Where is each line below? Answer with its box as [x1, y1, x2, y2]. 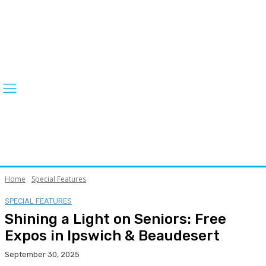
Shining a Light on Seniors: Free [5, 210, 226, 227]
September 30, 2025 [5, 249, 80, 259]
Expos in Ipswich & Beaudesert [5, 227, 220, 244]
